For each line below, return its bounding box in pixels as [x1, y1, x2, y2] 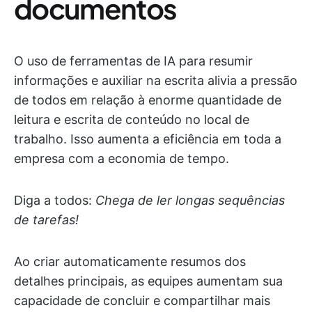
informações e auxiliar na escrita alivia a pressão [14, 73, 297, 88]
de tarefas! [14, 212, 79, 228]
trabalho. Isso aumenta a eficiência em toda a [14, 132, 281, 147]
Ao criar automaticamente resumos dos [14, 254, 246, 270]
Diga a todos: [14, 193, 95, 208]
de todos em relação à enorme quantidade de [14, 93, 281, 108]
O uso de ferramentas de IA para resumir [14, 54, 253, 69]
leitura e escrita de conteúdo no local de [14, 112, 249, 127]
